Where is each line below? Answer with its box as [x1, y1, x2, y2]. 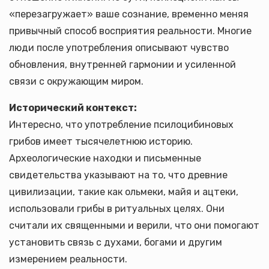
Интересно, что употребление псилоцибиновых [9, 119, 234, 130]
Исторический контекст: [9, 102, 137, 113]
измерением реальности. [9, 253, 130, 265]
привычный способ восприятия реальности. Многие [9, 25, 252, 37]
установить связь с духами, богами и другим [9, 237, 222, 248]
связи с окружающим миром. [9, 76, 144, 87]
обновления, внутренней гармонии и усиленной [9, 59, 236, 70]
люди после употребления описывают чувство [9, 42, 229, 53]
